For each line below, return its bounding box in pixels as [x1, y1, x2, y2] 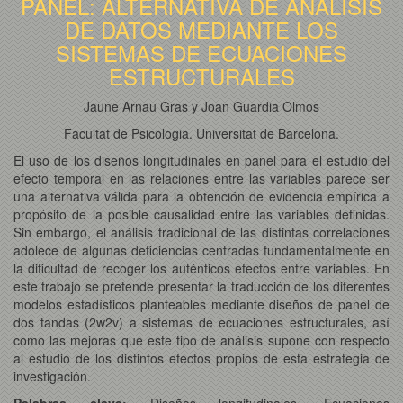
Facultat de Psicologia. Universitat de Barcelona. [64, 123, 339, 142]
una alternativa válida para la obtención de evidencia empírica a [13, 186, 390, 205]
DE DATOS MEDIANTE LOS [65, 13, 338, 45]
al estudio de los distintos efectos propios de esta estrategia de [13, 348, 390, 367]
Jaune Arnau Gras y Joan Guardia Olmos [84, 96, 319, 115]
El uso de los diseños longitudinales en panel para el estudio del [13, 150, 390, 169]
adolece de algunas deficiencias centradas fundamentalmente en [13, 240, 390, 259]
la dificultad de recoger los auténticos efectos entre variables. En [13, 258, 390, 277]
